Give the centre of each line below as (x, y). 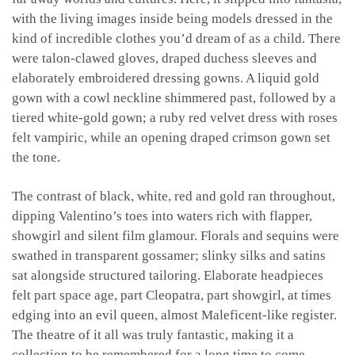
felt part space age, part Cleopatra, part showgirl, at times (172, 295)
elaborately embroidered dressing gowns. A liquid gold (166, 78)
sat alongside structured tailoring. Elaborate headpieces (168, 275)
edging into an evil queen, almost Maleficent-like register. (174, 315)
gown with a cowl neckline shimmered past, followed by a (174, 97)
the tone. (36, 157)
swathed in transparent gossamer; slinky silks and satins (169, 255)
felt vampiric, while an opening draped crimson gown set (171, 137)
